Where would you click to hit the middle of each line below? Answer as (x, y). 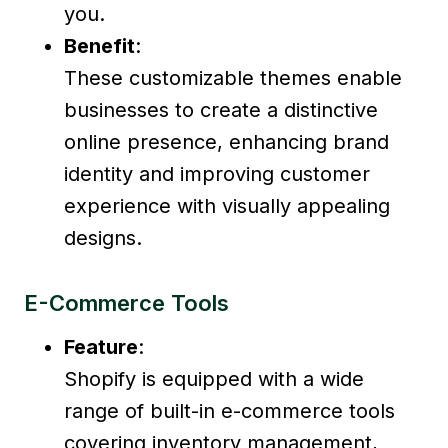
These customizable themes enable (233, 77)
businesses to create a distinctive (221, 109)
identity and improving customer (217, 173)
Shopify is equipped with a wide (214, 378)
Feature (101, 346)
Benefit (99, 45)
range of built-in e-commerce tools (229, 410)
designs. (103, 237)
